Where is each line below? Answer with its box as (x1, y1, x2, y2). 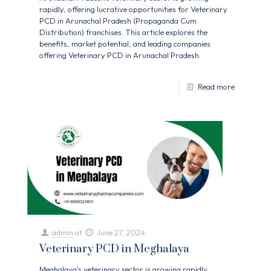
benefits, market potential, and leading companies (39, 39, 211, 49)
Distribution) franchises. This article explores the (39, 27, 207, 38)
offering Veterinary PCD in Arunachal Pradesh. (39, 50, 201, 60)
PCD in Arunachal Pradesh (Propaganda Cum (39, 16, 197, 26)
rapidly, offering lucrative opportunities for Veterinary (39, 4, 227, 15)
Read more (198, 82, 235, 92)
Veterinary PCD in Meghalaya (39, 242, 189, 256)
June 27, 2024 (97, 227, 146, 238)
